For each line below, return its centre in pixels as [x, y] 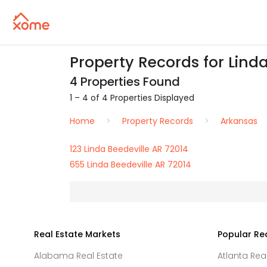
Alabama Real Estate [78, 256]
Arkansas [239, 121]
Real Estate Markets [77, 234]
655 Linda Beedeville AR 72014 [131, 164]
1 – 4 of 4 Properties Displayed [132, 98]
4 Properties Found [125, 82]
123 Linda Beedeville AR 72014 [129, 149]
